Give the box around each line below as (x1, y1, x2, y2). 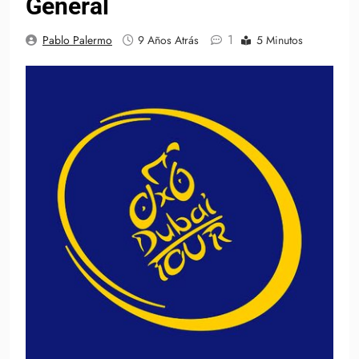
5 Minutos (256, 32, 303, 49)
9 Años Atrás (138, 32, 199, 49)
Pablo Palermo (42, 32, 112, 49)
